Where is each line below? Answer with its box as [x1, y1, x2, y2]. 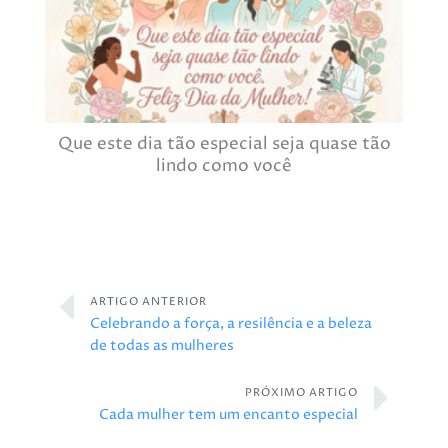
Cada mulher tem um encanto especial [99, 404, 358, 425]
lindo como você [156, 154, 292, 178]
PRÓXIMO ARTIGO [245, 384, 358, 400]
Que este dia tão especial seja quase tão [57, 132, 391, 156]
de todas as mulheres [89, 335, 234, 356]
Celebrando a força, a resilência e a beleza [89, 313, 372, 334]
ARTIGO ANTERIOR [89, 293, 207, 309]
